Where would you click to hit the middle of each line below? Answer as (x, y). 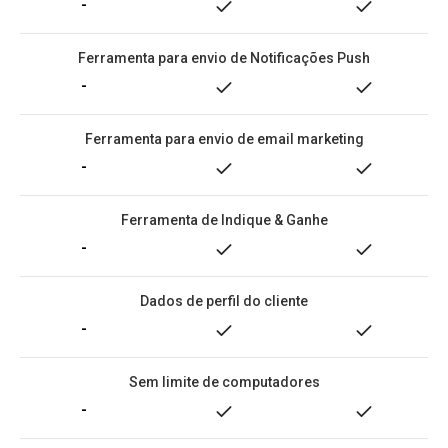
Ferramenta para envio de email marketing (224, 139)
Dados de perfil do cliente (224, 301)
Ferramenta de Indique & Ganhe (224, 220)
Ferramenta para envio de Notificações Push (224, 58)
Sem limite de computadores (224, 382)
